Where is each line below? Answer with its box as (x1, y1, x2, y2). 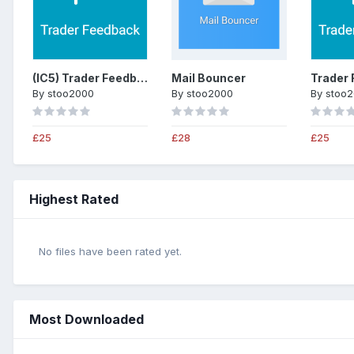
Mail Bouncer (171, 70, 246, 85)
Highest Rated (29, 190, 119, 207)
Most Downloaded (29, 311, 144, 327)
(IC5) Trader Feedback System (137, 70, 148, 85)
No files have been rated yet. (39, 244, 182, 258)
